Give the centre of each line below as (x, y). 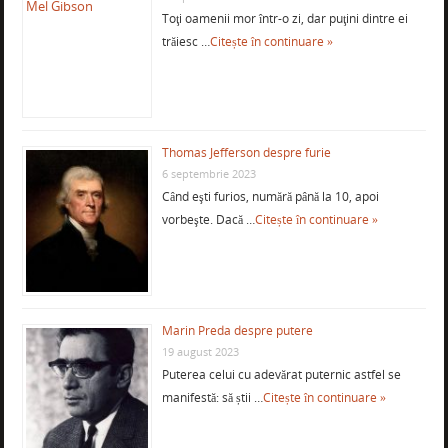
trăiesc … (185, 42)
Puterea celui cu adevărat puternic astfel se (281, 375)
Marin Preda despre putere (237, 331)
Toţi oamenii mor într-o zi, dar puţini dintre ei (284, 19)
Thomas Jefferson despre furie (246, 153)
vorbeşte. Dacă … (208, 220)
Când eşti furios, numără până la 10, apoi (270, 197)
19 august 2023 (200, 352)
